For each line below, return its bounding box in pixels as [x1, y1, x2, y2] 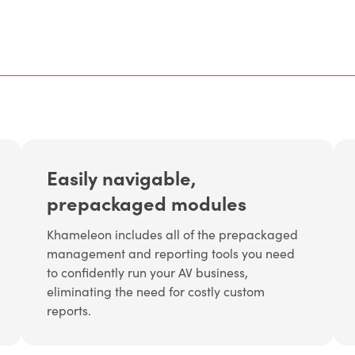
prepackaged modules [47, 189, 247, 216]
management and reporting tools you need [47, 245, 296, 262]
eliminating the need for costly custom [47, 283, 265, 300]
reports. [47, 302, 92, 319]
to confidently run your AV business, [47, 264, 249, 281]
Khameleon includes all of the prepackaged [47, 226, 299, 243]
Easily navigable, [47, 164, 197, 191]
